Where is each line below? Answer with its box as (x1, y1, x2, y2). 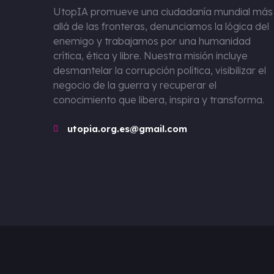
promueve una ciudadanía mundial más (91, 5, 273, 18)
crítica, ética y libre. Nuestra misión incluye (53, 49, 248, 62)
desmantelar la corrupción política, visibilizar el (53, 64, 266, 76)
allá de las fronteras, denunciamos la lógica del (53, 20, 269, 32)
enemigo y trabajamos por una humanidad (53, 34, 251, 47)
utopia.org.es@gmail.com (67, 122, 187, 135)
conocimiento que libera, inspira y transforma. (53, 93, 264, 106)
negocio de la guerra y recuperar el (53, 78, 217, 91)
